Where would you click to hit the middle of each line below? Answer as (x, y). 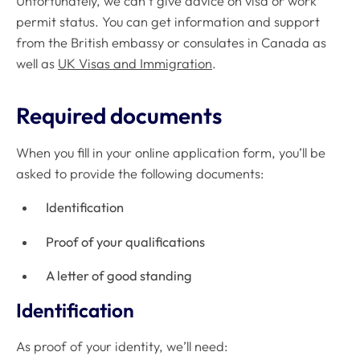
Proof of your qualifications (126, 241)
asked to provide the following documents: (140, 173)
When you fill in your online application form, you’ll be (171, 152)
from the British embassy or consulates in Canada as (171, 43)
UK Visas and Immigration (135, 64)
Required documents (119, 116)
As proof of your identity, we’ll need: (122, 346)
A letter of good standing (119, 276)
